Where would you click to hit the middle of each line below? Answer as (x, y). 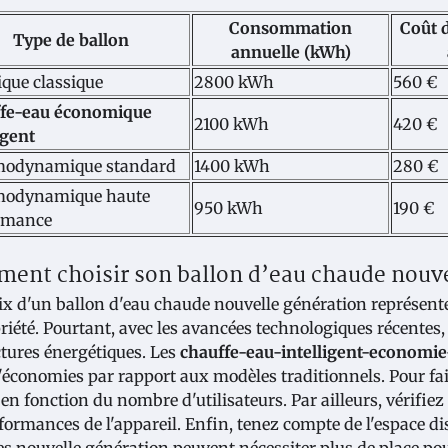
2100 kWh (231, 123)
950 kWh (228, 207)
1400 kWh (232, 165)
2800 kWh (234, 81)
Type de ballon (70, 39)
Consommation (290, 27)
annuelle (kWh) (290, 51)
